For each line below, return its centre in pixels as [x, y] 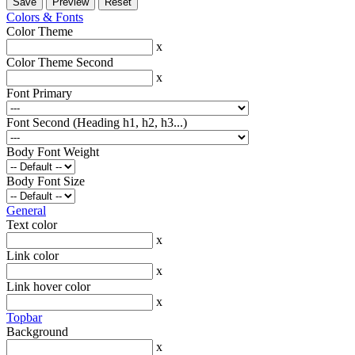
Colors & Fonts [45, 17]
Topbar [24, 318]
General [26, 211]
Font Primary [39, 94]
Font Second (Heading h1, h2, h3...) [97, 123]
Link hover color [48, 287]
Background [37, 332]
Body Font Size [46, 181]
